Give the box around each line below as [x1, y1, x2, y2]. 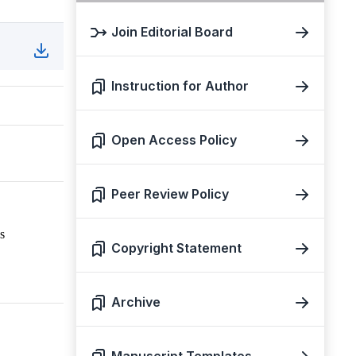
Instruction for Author [111, 78, 249, 94]
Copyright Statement [111, 240, 242, 256]
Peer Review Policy [111, 186, 229, 202]
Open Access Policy [111, 132, 237, 148]
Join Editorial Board [111, 24, 233, 40]
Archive [111, 294, 161, 310]
